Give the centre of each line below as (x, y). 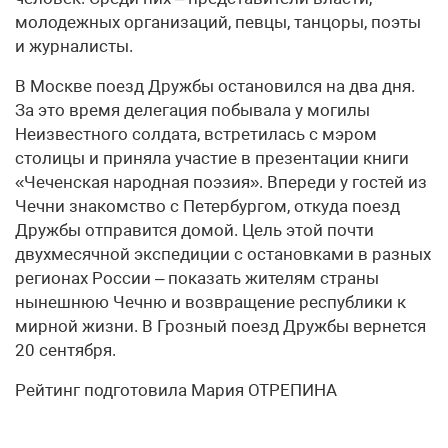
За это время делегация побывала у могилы (192, 110)
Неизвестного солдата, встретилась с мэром (196, 134)
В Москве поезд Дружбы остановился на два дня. (215, 86)
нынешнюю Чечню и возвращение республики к (210, 302)
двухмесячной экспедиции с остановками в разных (223, 254)
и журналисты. (74, 46)
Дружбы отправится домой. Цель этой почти (194, 230)
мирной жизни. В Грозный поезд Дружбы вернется (220, 326)
